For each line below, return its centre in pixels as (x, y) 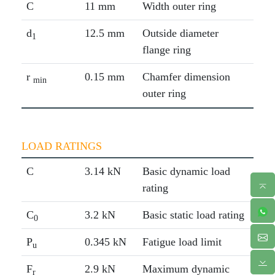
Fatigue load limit (182, 242)
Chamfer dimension (186, 77)
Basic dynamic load (186, 172)
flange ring (166, 50)
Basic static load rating (193, 215)
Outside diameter (180, 33)
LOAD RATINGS (61, 146)
